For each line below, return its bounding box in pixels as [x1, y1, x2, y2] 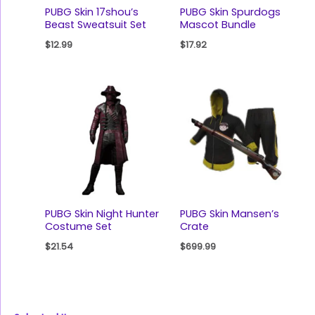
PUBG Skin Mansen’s [179, 207, 279, 221]
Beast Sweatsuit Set [44, 17, 146, 32]
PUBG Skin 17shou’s [44, 4, 139, 19]
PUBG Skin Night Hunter [44, 207, 159, 221]
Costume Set [44, 219, 112, 234]
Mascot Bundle [179, 17, 256, 32]
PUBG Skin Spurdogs [179, 4, 281, 19]
